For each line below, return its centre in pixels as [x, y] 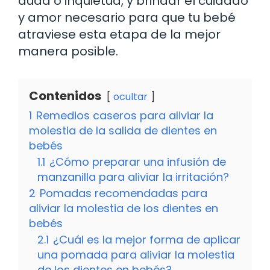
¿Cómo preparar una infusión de [138, 162]
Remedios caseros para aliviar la [125, 115]
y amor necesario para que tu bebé [127, 17]
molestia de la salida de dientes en [123, 130]
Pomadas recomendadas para [124, 193]
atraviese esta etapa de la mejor [119, 34]
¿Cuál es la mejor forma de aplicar [147, 239]
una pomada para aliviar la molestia [136, 254]
